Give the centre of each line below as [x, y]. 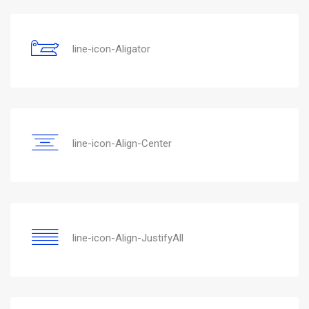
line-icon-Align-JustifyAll [128, 238]
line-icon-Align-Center [122, 143]
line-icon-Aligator [111, 49]
